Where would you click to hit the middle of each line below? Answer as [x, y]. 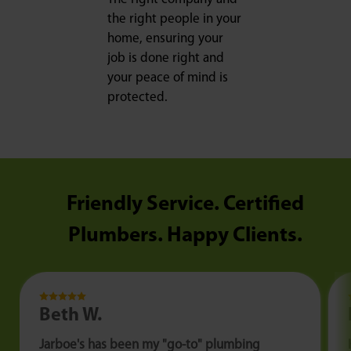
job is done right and [166, 59]
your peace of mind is [168, 78]
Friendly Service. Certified [185, 205]
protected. [138, 98]
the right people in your [174, 20]
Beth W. [71, 316]
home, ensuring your [165, 39]
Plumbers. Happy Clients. [185, 237]
